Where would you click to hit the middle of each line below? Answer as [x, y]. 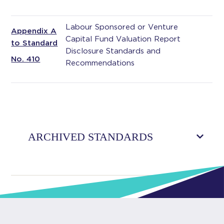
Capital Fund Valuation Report [123, 39]
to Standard [34, 43]
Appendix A [34, 31]
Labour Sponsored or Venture [122, 27]
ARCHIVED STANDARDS [91, 137]
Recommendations [100, 63]
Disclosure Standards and [113, 51]
